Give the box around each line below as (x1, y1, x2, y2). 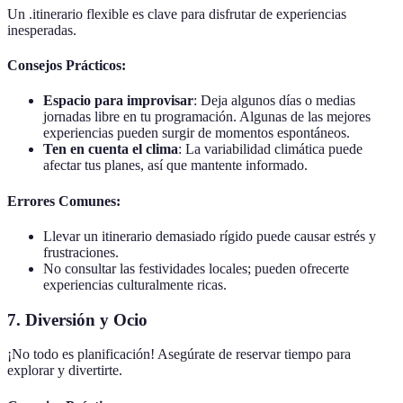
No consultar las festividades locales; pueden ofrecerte (43, 260, 349, 276)
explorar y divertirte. (7, 363, 122, 379)
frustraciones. (43, 244, 119, 260)
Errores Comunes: (7, 193, 121, 209)
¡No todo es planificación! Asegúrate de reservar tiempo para (7, 346, 351, 363)
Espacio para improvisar (43, 93, 193, 109)
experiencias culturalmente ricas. (43, 276, 227, 292)
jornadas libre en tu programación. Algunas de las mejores (43, 109, 371, 125)
